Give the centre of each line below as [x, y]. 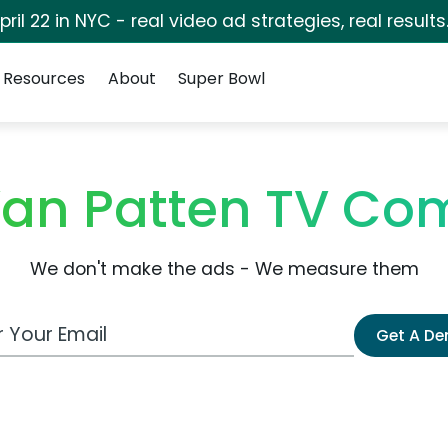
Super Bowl [221, 78]
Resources [44, 78]
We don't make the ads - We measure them [224, 269]
